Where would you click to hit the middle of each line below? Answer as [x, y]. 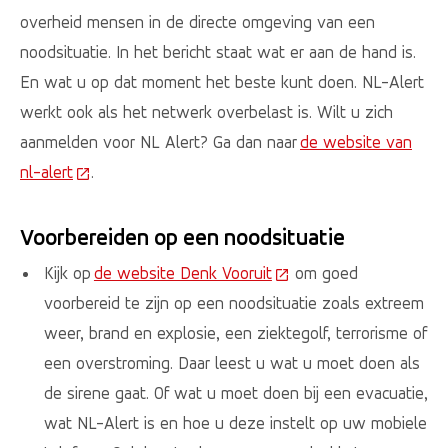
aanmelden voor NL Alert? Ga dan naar [160, 141]
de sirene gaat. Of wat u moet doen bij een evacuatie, [235, 392]
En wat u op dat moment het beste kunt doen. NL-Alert [222, 81]
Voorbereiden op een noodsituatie [184, 238]
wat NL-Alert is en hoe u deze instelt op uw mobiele [235, 422]
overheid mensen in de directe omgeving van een [197, 21]
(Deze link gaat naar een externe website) [225, 171]
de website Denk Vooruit [182, 272]
